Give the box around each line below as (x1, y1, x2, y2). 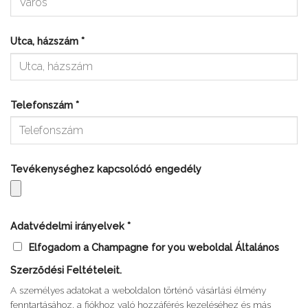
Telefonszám (10, 98, 76, 111)
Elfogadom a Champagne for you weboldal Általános (29, 241, 279, 254)
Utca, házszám (10, 34, 81, 47)
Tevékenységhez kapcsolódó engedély (10, 162, 204, 175)
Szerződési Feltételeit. (10, 264, 122, 276)
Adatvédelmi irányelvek (10, 220, 127, 232)
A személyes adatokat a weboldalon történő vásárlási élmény (10, 285, 266, 296)
